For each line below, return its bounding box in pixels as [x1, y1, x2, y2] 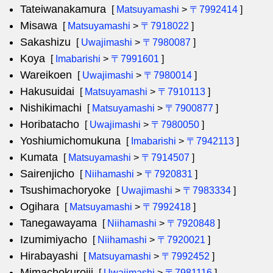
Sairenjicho [20, 168, 74, 180]
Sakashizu [20, 36, 71, 48]
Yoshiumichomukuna [20, 135, 121, 147]
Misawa [20, 19, 57, 32]
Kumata [20, 151, 58, 163]
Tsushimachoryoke [20, 184, 111, 196]
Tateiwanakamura [20, 3, 106, 15]
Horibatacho [20, 118, 79, 130]
